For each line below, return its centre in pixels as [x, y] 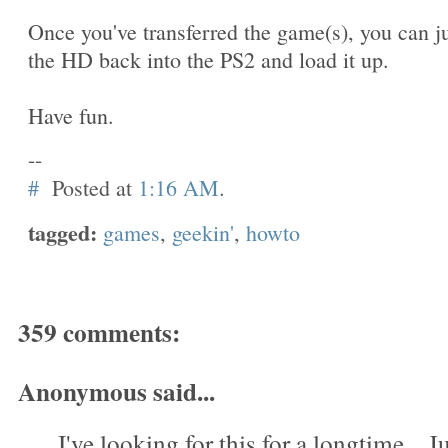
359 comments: [99, 333]
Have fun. [71, 115]
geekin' [203, 232]
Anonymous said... [116, 391]
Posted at [95, 187]
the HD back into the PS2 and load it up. [208, 59]
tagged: [62, 232]
